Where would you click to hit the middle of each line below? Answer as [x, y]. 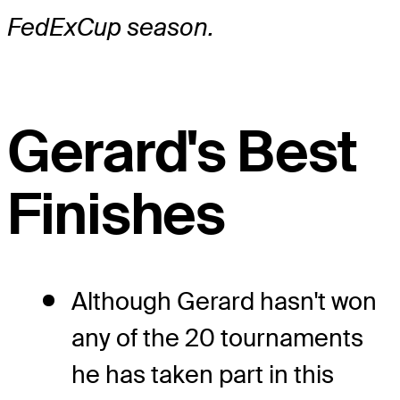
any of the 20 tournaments [217, 338]
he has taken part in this [203, 375]
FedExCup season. [111, 27]
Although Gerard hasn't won [224, 302]
